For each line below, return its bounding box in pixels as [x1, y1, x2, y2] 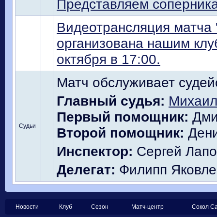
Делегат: [57, 162, 115, 177]
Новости [15, 203, 39, 210]
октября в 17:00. [57, 51, 160, 67]
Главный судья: [57, 93, 165, 108]
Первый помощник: [57, 109, 188, 124]
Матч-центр [131, 203, 164, 210]
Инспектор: [57, 143, 133, 159]
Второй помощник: [57, 125, 184, 140]
